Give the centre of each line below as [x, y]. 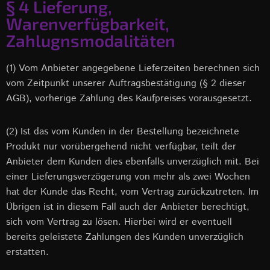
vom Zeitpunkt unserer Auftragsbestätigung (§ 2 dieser [126, 83]
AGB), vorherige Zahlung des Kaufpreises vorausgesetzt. [129, 99]
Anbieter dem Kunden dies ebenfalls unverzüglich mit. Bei [133, 162]
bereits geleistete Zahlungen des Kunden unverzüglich [125, 237]
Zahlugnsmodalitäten [91, 40]
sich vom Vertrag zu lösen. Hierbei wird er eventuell [119, 222]
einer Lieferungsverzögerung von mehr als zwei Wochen [128, 177]
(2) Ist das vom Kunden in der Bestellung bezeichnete [123, 132]
